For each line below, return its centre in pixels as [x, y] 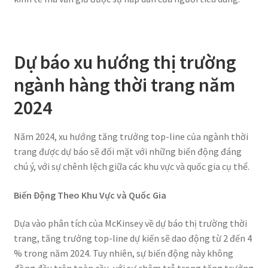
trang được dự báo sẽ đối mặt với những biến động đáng [127, 152]
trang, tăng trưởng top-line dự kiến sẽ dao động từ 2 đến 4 [133, 238]
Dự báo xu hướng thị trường [125, 62]
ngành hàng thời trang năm [124, 85]
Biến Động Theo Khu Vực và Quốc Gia [90, 195]
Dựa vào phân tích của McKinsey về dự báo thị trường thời [130, 223]
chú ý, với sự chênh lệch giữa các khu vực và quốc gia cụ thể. [131, 167]
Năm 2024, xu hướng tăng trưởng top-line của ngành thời [131, 137]
